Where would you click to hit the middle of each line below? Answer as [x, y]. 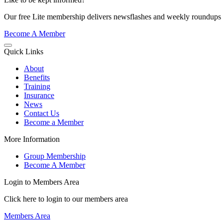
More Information [32, 139]
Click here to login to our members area [66, 199]
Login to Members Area [42, 182]
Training [37, 87]
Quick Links [24, 52]
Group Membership [55, 156]
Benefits [37, 78]
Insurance [39, 96]
